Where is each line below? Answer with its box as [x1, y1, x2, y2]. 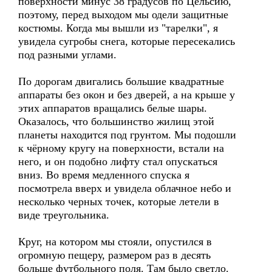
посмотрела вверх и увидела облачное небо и [18, 182, 231, 194]
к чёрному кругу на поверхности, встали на [18, 142, 224, 154]
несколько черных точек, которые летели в [18, 195, 219, 208]
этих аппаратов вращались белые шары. [18, 102, 207, 114]
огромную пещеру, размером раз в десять [18, 249, 211, 261]
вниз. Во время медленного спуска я [18, 169, 189, 181]
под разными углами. [18, 49, 117, 61]
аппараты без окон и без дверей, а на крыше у [18, 89, 235, 101]
